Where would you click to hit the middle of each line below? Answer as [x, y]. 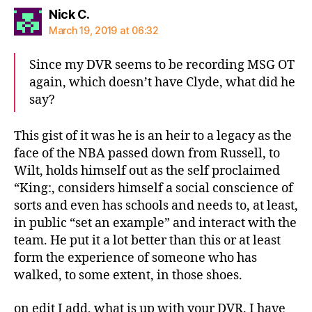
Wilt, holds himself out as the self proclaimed [147, 171]
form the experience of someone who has [135, 258]
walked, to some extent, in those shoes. [128, 275]
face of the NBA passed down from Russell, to [147, 154]
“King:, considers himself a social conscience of [154, 188]
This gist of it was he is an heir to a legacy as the [153, 136]
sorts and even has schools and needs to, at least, [156, 206]
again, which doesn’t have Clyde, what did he [162, 82]
